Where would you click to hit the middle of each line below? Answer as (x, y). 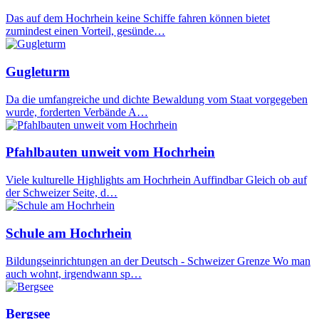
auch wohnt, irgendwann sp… (74, 273)
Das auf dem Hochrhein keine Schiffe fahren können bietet (138, 19)
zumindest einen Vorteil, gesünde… (85, 31)
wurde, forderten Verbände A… (77, 112)
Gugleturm (38, 71)
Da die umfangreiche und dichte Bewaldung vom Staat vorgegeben (157, 99)
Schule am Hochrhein (69, 233)
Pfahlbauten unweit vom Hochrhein (110, 152)
